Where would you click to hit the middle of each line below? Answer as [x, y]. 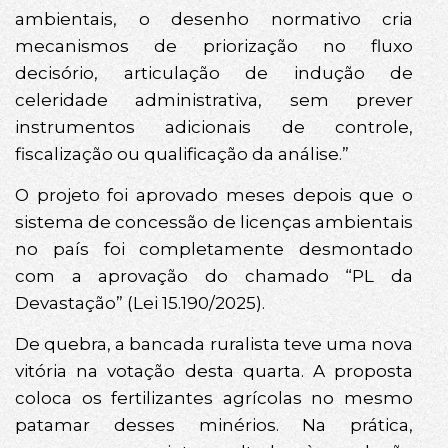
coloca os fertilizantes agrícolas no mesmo [214, 398]
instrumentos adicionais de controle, [214, 126]
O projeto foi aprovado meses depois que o [214, 195]
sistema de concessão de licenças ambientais [214, 222]
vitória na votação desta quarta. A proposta [214, 371]
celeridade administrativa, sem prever [214, 99]
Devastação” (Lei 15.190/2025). [140, 303]
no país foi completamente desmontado [214, 249]
